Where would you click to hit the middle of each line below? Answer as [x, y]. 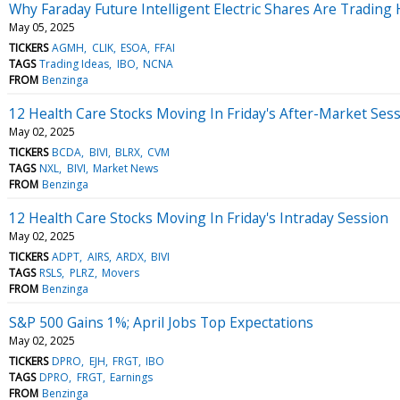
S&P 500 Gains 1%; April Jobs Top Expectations [161, 322]
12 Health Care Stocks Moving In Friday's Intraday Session [199, 217]
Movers [120, 272]
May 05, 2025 [42, 27]
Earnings [131, 377]
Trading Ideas [75, 63]
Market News [125, 168]
